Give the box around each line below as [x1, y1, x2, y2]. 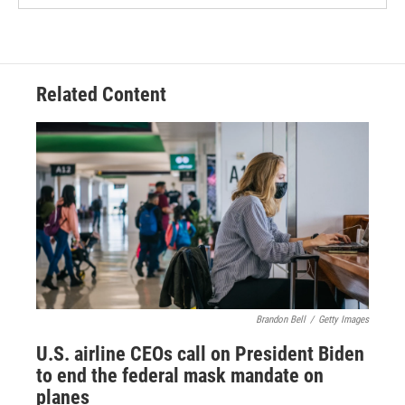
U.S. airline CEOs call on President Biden [36, 343, 364, 365]
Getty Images [318, 314, 369, 325]
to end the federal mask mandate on [36, 364, 324, 387]
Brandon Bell [256, 314, 306, 325]
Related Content [36, 83, 166, 106]
